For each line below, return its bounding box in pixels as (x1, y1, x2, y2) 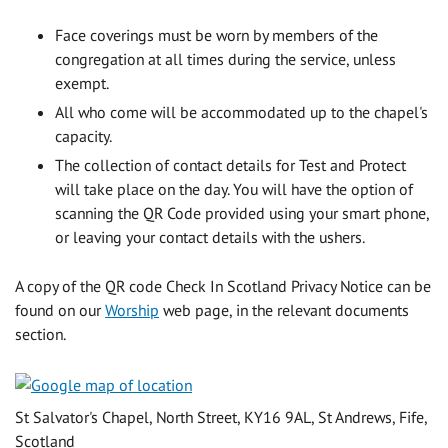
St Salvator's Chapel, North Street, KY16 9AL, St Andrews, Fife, (15, 406, 427, 427)
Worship (105, 299, 159, 320)
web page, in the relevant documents (159, 299, 409, 320)
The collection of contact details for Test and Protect (55, 154, 406, 175)
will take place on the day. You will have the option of (55, 178, 413, 199)
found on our (15, 299, 105, 320)
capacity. (55, 125, 112, 146)
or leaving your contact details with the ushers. (55, 226, 365, 247)
